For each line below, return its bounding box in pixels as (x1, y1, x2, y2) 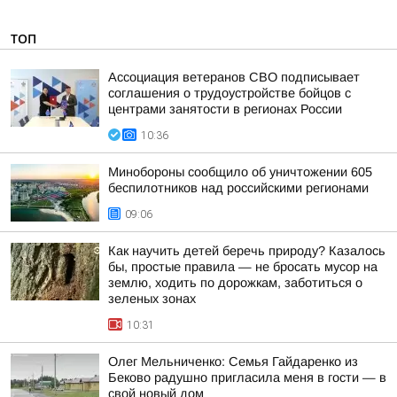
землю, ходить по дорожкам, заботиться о (108, 276, 362, 290)
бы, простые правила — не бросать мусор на (108, 260, 378, 274)
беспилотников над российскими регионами (108, 181, 369, 195)
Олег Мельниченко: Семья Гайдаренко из (108, 354, 358, 369)
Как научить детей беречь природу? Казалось (108, 244, 385, 258)
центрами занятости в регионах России (108, 102, 342, 116)
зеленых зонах (108, 292, 196, 306)
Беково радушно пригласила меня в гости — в (108, 370, 386, 385)
